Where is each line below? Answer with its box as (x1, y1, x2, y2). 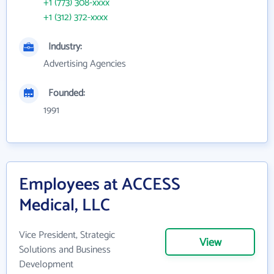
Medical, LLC (19, 191, 110, 220)
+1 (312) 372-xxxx (43, 9, 108, 26)
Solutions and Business (19, 242, 111, 259)
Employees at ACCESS (19, 171, 180, 199)
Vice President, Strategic (19, 227, 115, 244)
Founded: (48, 85, 85, 102)
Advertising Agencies (43, 56, 126, 73)
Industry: (48, 39, 82, 56)
